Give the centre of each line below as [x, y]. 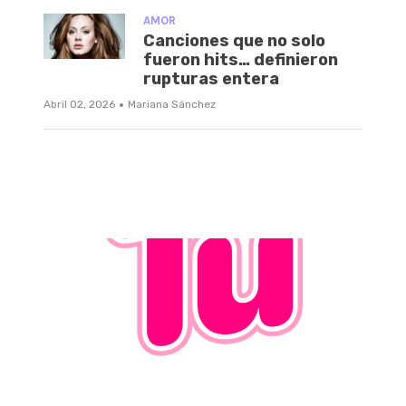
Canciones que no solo [234, 40]
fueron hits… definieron [241, 59]
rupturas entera [211, 78]
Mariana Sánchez [172, 104]
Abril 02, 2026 [79, 104]
